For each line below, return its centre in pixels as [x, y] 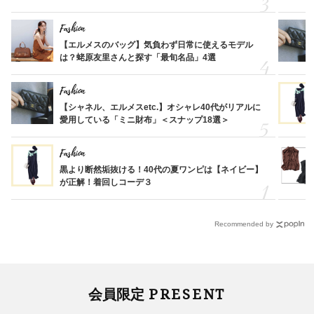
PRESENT [187, 294]
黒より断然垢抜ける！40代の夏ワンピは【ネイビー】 [161, 170]
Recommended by [244, 224]
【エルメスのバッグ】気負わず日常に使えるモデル [156, 45]
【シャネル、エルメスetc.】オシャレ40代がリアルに [160, 108]
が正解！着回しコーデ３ [105, 183]
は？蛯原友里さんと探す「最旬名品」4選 [137, 58]
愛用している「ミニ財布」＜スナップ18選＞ [144, 120]
